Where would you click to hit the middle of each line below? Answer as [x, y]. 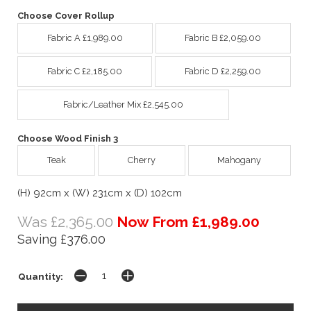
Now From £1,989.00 [188, 222]
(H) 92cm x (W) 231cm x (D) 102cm [100, 193]
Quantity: [41, 277]
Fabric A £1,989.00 [85, 37]
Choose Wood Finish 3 [68, 138]
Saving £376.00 [61, 239]
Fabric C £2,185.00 [85, 71]
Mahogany [239, 160]
